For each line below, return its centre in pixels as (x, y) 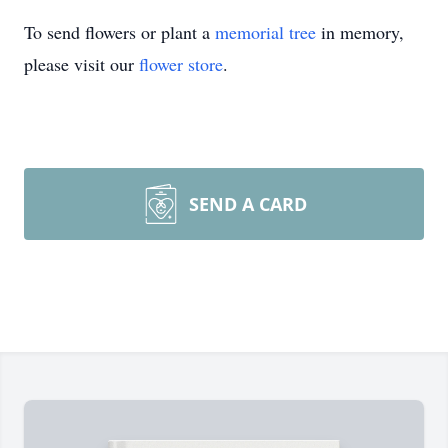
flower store (181, 64)
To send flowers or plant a (119, 32)
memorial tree (265, 32)
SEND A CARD (248, 204)
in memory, (360, 32)
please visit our (81, 64)
